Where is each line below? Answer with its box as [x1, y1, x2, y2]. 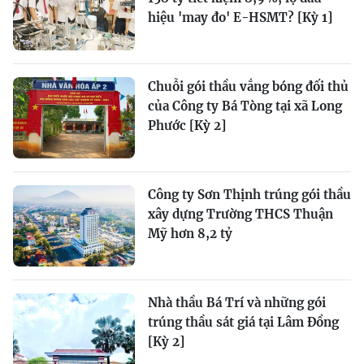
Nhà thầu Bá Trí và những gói [148, 295, 326, 310]
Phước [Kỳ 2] [148, 118, 226, 133]
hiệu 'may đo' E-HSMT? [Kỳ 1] [148, 10, 332, 25]
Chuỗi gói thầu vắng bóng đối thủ [148, 79, 349, 94]
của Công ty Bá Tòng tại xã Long [148, 98, 342, 114]
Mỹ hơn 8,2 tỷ [148, 226, 232, 241]
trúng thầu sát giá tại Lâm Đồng [148, 314, 339, 330]
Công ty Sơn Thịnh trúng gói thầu [148, 187, 351, 202]
